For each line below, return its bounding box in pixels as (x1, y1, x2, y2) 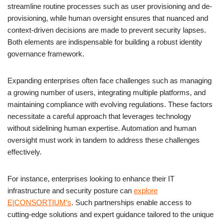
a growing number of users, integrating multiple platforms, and (7, 88, 206, 97)
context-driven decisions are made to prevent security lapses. (7, 25, 206, 34)
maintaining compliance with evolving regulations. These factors (7, 100, 213, 109)
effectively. (7, 147, 42, 156)
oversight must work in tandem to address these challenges (7, 135, 200, 144)
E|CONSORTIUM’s (7, 198, 71, 207)
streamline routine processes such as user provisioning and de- (7, 1, 212, 10)
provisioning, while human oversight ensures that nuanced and (7, 13, 208, 22)
